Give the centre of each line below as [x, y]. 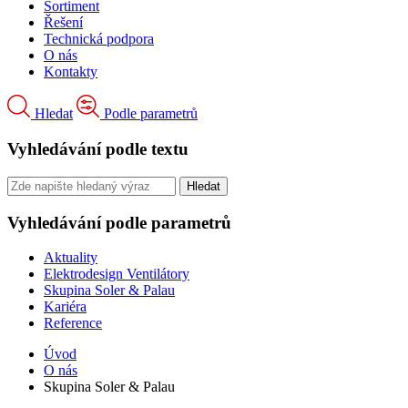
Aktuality [71, 258]
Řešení [63, 23]
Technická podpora [99, 39]
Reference [73, 323]
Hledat [54, 114]
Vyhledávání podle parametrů [119, 222]
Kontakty [71, 72]
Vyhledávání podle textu [98, 149]
